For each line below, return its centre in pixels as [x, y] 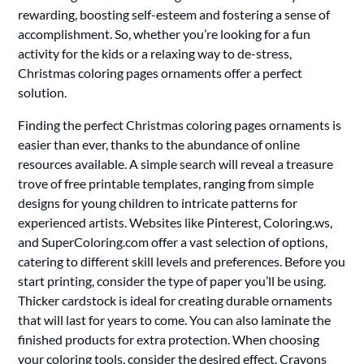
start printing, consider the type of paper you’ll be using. [172, 280]
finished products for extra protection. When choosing [169, 339]
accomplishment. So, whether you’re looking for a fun [165, 33]
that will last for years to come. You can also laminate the [175, 319]
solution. [43, 92]
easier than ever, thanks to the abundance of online [159, 144]
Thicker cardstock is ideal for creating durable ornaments [175, 300]
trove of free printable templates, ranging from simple [166, 183]
